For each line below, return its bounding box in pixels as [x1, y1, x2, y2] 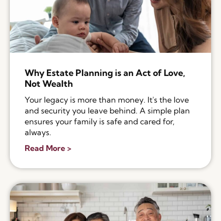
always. [25, 127, 51, 138]
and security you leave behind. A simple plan [25, 106, 190, 116]
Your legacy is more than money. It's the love [25, 95, 189, 105]
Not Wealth [25, 78, 73, 90]
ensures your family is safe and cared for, [25, 116, 175, 127]
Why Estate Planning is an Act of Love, [25, 67, 185, 79]
